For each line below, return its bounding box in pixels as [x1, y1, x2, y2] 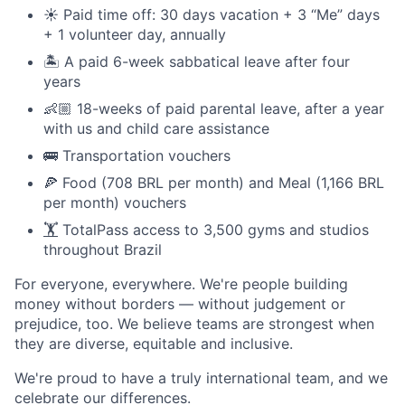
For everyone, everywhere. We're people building [14, 275, 348, 293]
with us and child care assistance [43, 119, 269, 137]
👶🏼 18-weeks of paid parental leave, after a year [43, 99, 384, 118]
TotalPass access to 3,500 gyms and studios [58, 221, 369, 239]
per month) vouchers [43, 193, 186, 212]
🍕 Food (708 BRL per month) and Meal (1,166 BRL [43, 174, 384, 192]
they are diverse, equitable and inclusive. [14, 334, 293, 353]
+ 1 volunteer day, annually [43, 25, 226, 43]
